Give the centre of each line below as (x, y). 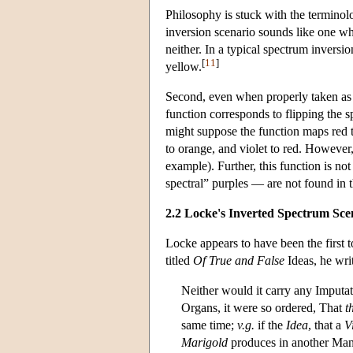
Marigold (204, 342)
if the (270, 325)
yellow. (184, 66)
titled (179, 260)
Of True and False (239, 260)
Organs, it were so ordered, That (263, 307)
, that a (326, 325)
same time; (209, 325)
